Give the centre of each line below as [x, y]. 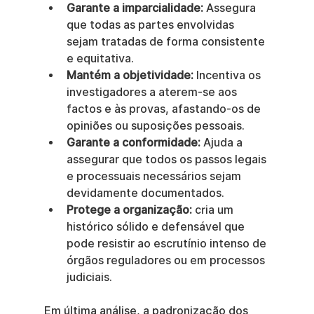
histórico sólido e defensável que [157, 227]
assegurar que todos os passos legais [168, 159]
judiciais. [89, 277]
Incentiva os [228, 75]
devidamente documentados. [145, 193]
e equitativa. [100, 59]
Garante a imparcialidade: [135, 8]
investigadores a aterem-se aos [153, 92]
